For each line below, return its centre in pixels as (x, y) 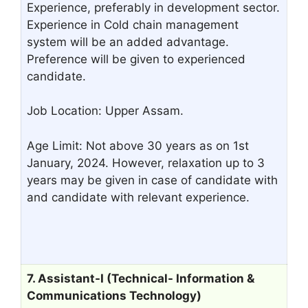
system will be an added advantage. (128, 42)
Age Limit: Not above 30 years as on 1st (138, 145)
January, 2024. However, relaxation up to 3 (146, 163)
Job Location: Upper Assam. (105, 111)
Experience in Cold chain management (133, 24)
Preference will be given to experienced (136, 59)
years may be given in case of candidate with (152, 180)
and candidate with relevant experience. (138, 197)
